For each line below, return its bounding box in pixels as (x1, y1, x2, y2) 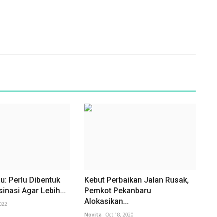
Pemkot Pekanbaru (84, 186, 151, 195)
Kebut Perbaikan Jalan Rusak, (84, 175, 189, 185)
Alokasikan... (84, 196, 129, 206)
